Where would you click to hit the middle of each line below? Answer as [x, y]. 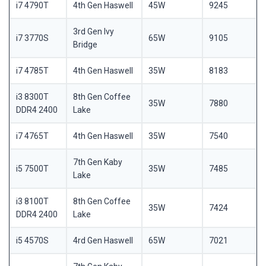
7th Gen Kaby [97, 162]
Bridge [85, 45]
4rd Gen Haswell [103, 241]
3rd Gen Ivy [93, 32]
